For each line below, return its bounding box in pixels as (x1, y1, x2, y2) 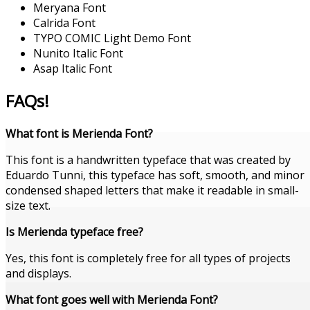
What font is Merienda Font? (6, 126, 153, 142)
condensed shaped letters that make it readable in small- (6, 183, 299, 199)
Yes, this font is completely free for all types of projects (6, 250, 291, 266)
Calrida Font (33, 15, 95, 30)
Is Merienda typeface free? (6, 224, 143, 240)
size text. (6, 198, 51, 214)
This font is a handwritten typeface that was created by (6, 152, 291, 168)
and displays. (6, 266, 71, 282)
